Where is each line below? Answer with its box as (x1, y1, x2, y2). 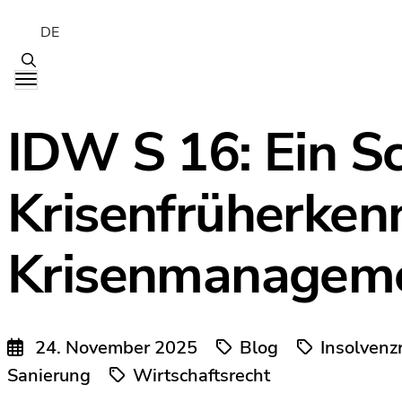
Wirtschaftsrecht (133, 363, 270, 388)
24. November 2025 (31, 336, 202, 360)
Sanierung (7, 363, 91, 388)
